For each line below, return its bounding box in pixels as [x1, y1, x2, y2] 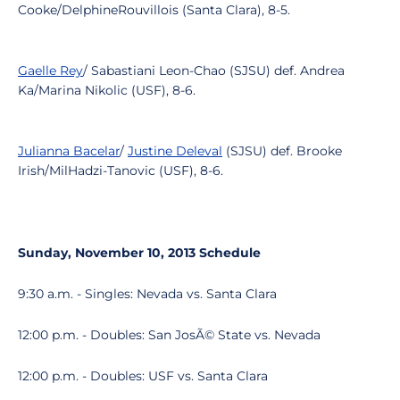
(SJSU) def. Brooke [222, 143, 342, 159]
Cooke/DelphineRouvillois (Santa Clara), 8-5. [18, 2, 290, 18]
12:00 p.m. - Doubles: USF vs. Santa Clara [18, 368, 268, 384]
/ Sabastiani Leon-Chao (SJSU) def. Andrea [83, 62, 345, 79]
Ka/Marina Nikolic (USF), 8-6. [18, 82, 196, 98]
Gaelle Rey [18, 62, 83, 79]
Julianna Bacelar [18, 143, 120, 159]
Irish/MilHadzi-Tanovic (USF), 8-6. [18, 162, 223, 179]
